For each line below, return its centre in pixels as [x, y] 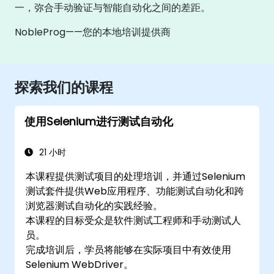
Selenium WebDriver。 [80, 264]
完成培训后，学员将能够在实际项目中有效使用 [129, 250]
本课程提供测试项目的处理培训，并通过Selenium [136, 176]
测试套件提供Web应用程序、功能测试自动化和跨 [135, 191]
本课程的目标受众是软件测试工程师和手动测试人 [134, 220]
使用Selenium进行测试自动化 [99, 121]
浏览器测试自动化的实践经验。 [94, 206]
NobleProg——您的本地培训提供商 [93, 32]
